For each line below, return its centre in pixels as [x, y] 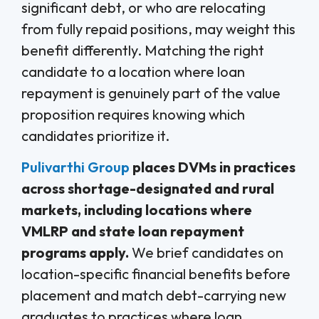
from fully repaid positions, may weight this [158, 28]
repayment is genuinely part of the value [151, 93]
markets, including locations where [137, 210]
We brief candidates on [206, 253]
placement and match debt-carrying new [154, 296]
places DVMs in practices [213, 167]
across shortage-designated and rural [148, 189]
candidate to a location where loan [133, 71]
